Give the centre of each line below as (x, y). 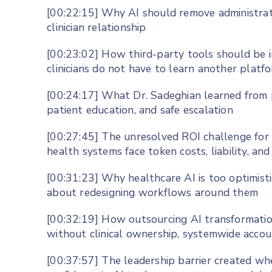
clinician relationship (97, 28)
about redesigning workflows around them (153, 193)
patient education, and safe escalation (140, 110)
